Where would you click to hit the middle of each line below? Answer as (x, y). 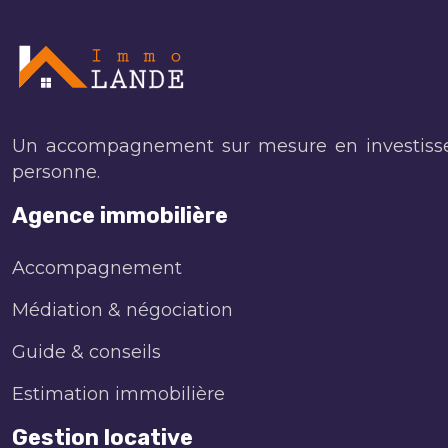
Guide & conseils (86, 351)
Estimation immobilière (118, 393)
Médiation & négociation (122, 309)
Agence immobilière (120, 215)
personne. (56, 171)
